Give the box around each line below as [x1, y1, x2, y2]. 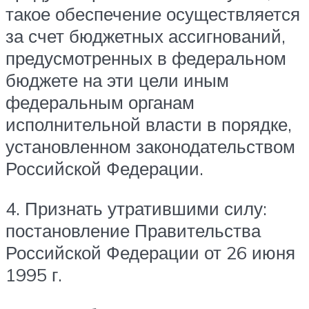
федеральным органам [6, 91, 195, 114]
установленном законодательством [6, 135, 295, 158]
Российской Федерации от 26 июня [6, 241, 295, 264]
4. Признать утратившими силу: [6, 197, 267, 220]
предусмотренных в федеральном [6, 47, 286, 70]
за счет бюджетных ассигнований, [6, 25, 286, 48]
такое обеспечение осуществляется [6, 3, 300, 26]
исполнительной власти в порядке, [6, 113, 292, 136]
